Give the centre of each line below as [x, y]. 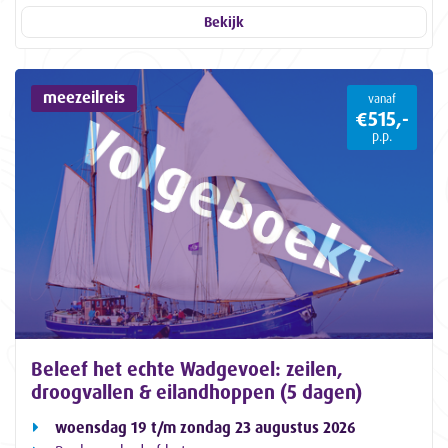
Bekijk [224, 21]
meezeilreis [84, 97]
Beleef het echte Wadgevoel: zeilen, [187, 368]
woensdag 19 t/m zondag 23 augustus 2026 [205, 427]
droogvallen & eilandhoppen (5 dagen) [196, 391]
